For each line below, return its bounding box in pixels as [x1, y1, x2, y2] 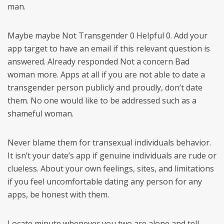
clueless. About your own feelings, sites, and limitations [7, 163, 214, 174]
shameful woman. [7, 108, 73, 119]
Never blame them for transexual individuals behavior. [7, 137, 211, 148]
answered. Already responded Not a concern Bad [7, 56, 189, 67]
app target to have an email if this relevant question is [7, 43, 210, 54]
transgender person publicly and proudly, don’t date [7, 82, 202, 93]
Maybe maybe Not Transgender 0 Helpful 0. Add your [7, 30, 207, 41]
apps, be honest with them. [7, 189, 109, 200]
